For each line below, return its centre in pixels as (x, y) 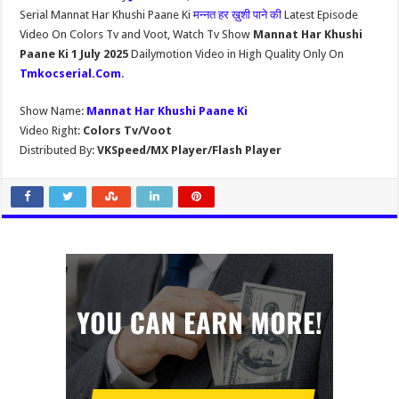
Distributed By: (57, 150)
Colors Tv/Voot (128, 130)
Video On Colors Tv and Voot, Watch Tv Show (137, 34)
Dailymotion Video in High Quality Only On (238, 54)
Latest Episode (322, 15)
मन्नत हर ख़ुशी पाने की (239, 15)
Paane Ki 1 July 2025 (76, 54)
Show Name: (53, 111)
